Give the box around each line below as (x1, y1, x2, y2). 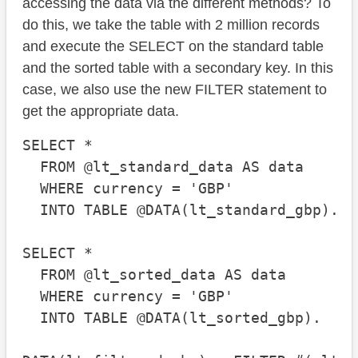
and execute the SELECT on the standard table (22, 38, 324, 55)
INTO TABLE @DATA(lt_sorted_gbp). (22, 309, 321, 327)
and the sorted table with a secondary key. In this (22, 60, 333, 77)
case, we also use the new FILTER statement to (22, 82, 327, 98)
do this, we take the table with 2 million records (22, 17, 320, 34)
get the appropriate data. (22, 103, 179, 120)
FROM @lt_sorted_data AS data (22, 266, 286, 284)
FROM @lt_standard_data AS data (22, 158, 304, 176)
